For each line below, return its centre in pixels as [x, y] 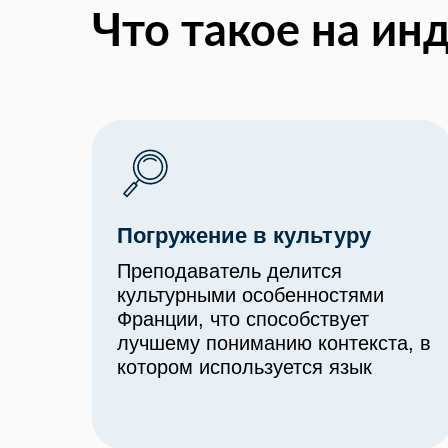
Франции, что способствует [243, 319]
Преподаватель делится [229, 271]
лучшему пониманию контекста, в [274, 343]
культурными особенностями [250, 295]
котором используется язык [244, 367]
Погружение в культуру [244, 235]
